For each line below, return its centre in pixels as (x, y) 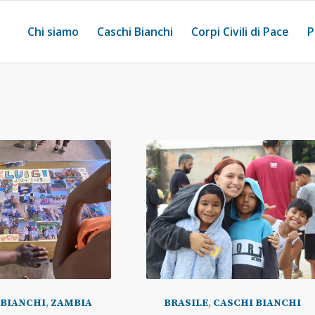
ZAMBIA (72, 303)
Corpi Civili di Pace (240, 32)
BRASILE (186, 303)
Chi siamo (53, 32)
